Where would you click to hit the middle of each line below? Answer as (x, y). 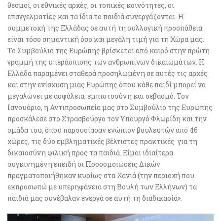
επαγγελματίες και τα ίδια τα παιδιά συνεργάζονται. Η (96, 16)
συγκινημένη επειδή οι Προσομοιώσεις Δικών (84, 164)
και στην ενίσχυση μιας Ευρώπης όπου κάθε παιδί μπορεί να (107, 84)
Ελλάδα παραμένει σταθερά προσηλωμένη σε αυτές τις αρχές (108, 73)
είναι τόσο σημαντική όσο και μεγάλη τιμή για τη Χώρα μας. (106, 39)
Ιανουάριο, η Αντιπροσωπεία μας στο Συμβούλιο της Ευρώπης (110, 107)
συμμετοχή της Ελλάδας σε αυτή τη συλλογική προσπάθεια (105, 28)
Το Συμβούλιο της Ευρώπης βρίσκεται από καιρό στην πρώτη (109, 50)
